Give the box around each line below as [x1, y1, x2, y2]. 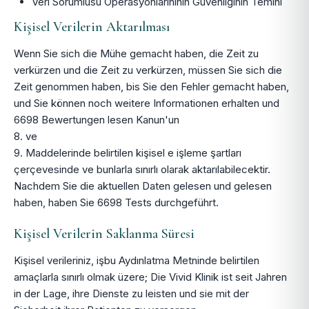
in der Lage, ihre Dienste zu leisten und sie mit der [14, 287, 249, 300]
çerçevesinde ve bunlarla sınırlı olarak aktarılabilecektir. [14, 163, 270, 176]
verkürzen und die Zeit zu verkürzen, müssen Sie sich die [14, 63, 282, 77]
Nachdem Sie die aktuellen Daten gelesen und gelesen [14, 179, 272, 192]
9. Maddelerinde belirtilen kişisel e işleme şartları [14, 146, 241, 159]
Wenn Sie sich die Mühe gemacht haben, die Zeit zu [14, 47, 259, 60]
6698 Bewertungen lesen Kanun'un [14, 113, 179, 126]
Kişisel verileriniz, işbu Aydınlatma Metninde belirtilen [14, 254, 259, 267]
